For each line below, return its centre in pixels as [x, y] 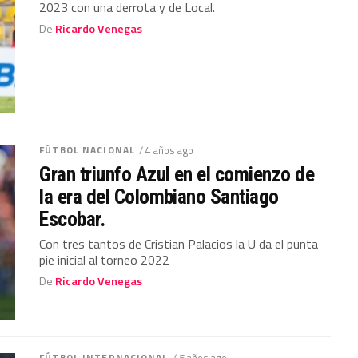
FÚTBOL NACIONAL [87, 149]
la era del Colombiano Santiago [159, 196]
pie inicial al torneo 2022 [105, 259]
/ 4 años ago [166, 150]
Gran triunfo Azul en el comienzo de [177, 174]
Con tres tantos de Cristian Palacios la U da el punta [179, 243]
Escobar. [72, 219]
